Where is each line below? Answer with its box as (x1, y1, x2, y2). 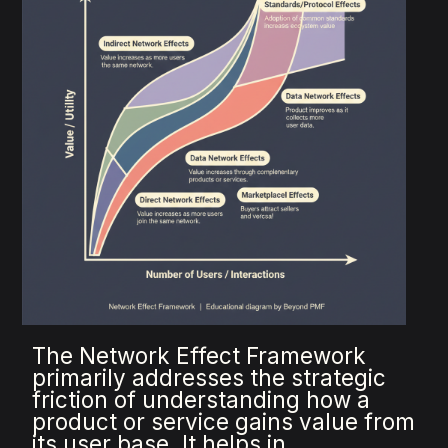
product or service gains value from (32, 408, 416, 436)
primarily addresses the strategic (32, 364, 387, 392)
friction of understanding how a (32, 386, 371, 414)
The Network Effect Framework (32, 342, 367, 370)
